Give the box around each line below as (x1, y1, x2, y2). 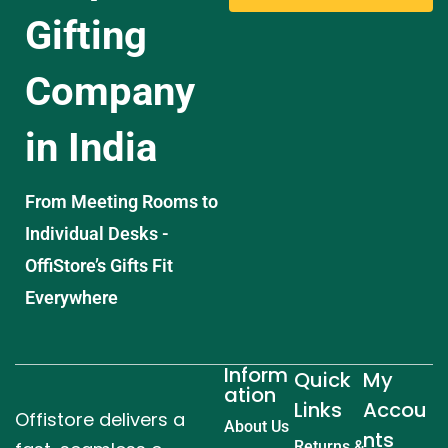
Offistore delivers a (15, 406, 185, 432)
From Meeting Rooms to (25, 190, 218, 212)
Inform (224, 360, 288, 389)
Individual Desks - (25, 222, 169, 244)
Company (25, 67, 195, 115)
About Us (224, 416, 289, 436)
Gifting (25, 11, 147, 59)
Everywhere (25, 286, 118, 308)
